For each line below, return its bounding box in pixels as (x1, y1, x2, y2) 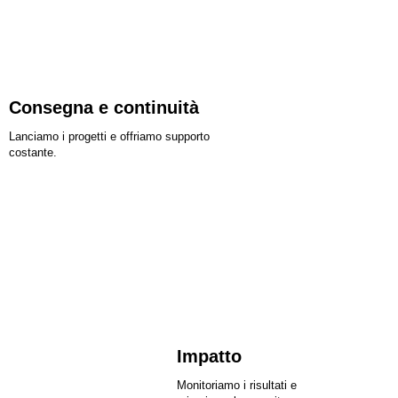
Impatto (177, 346, 243, 366)
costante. (9, 145, 57, 159)
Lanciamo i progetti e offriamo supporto (9, 129, 210, 143)
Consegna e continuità (9, 97, 199, 117)
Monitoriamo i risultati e (177, 378, 298, 392)
